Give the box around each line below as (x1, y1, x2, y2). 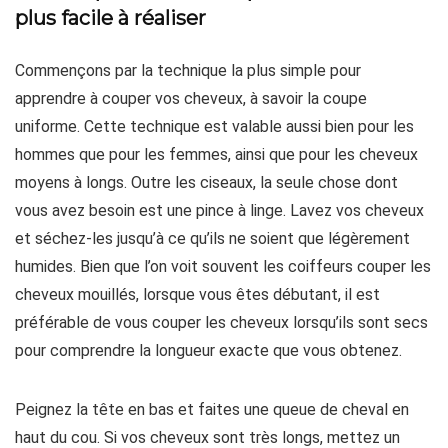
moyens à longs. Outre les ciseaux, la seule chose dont (15, 173, 398, 192)
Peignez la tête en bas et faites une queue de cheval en (15, 400, 409, 419)
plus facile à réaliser (15, 6, 206, 30)
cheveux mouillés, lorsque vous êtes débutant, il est (15, 285, 380, 304)
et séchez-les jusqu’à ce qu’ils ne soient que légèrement (15, 229, 410, 248)
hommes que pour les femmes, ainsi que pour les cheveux (15, 145, 418, 164)
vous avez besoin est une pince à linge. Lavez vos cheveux (15, 201, 424, 220)
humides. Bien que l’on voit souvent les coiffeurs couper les (15, 257, 431, 276)
